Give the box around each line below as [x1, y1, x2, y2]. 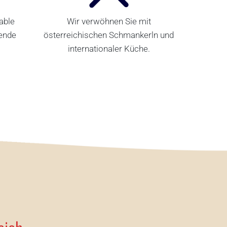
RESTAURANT [59, 86, 98, 99]
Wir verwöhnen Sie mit [66, 16, 151, 26]
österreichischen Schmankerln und [44, 29, 174, 40]
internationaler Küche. [67, 43, 150, 54]
